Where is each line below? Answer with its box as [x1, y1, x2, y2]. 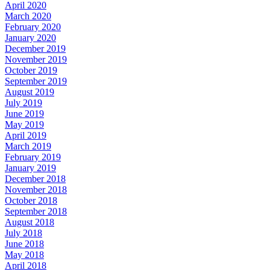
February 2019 [5, 152, 61, 162]
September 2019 [5, 76, 67, 86]
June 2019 [5, 108, 44, 119]
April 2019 [5, 130, 46, 140]
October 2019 [5, 65, 57, 75]
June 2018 [5, 239, 44, 249]
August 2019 [5, 87, 54, 97]
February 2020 [5, 22, 61, 32]
